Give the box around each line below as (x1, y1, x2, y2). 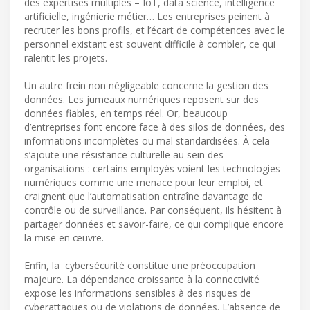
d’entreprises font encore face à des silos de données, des (24, 120, 285, 134)
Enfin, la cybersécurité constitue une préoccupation (24, 259, 255, 273)
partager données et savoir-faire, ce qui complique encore (24, 217, 284, 231)
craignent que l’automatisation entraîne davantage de (24, 190, 263, 203)
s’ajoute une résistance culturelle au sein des (24, 148, 224, 162)
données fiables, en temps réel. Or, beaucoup (24, 107, 228, 120)
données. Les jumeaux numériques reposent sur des (24, 93, 259, 107)
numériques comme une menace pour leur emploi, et (24, 176, 263, 190)
